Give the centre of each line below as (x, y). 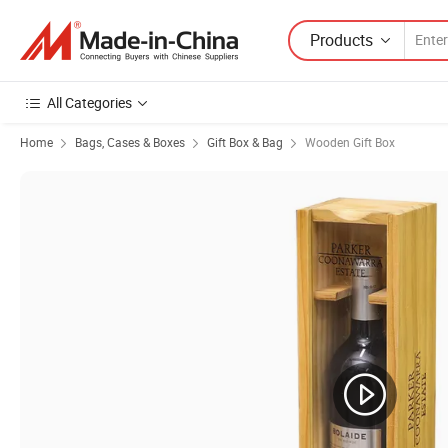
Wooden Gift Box (350, 142)
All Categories (89, 102)
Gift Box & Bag (245, 142)
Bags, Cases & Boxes (130, 142)
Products (341, 39)
